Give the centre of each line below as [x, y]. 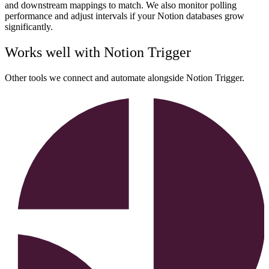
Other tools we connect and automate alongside [95, 78]
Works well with [54, 53]
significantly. [29, 27]
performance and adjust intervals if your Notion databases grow [125, 16]
